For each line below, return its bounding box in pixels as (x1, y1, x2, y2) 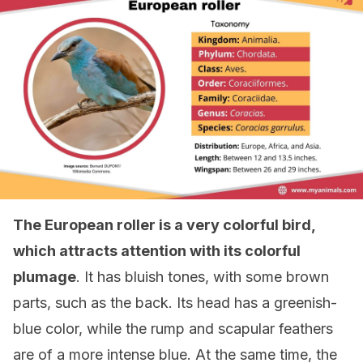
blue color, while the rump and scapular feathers (13, 320, 333, 337)
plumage (13, 268, 76, 285)
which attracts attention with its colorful (13, 242, 301, 259)
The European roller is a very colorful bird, (13, 216, 315, 233)
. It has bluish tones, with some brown (76, 268, 329, 285)
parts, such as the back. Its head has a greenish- (13, 294, 337, 311)
